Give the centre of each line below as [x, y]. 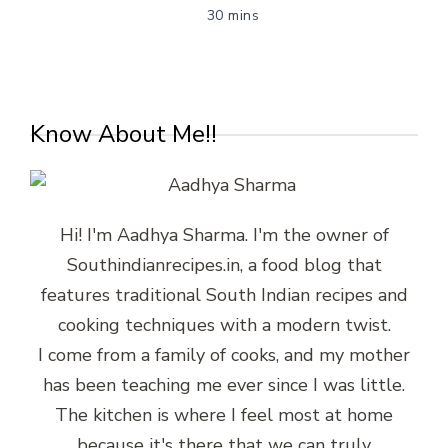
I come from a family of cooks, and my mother [224, 354]
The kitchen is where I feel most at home [224, 414]
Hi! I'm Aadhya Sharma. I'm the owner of [224, 234]
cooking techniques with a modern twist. [224, 324]
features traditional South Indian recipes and [224, 294]
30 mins [233, 15]
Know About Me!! [123, 133]
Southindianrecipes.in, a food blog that [224, 264]
